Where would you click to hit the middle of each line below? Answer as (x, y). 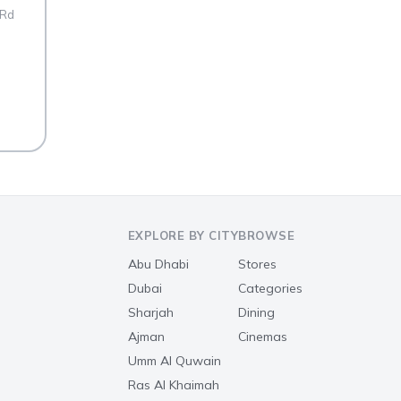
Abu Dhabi (158, 264)
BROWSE (266, 235)
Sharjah (150, 312)
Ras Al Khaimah (173, 384)
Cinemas (263, 336)
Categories (270, 288)
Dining (256, 312)
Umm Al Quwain (174, 360)
